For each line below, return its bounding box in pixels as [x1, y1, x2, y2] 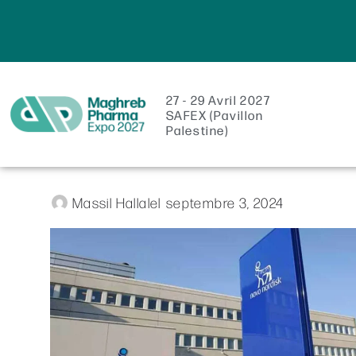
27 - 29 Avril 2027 [165, 91, 271, 108]
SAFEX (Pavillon [165, 106, 264, 123]
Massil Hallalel [72, 193, 161, 211]
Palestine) [165, 121, 229, 138]
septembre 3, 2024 [165, 193, 284, 211]
